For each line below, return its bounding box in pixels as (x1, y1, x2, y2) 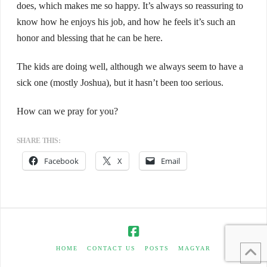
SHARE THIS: (16, 136, 61, 145)
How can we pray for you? (16, 106, 118, 117)
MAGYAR (178, 245, 211, 252)
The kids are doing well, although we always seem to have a (16, 61, 243, 72)
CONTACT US (87, 245, 136, 252)
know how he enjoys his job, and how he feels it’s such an (16, 17, 235, 27)
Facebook (44, 156, 79, 167)
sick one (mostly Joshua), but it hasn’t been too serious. (16, 77, 223, 88)
